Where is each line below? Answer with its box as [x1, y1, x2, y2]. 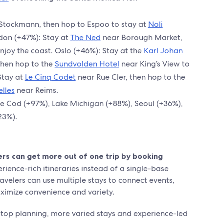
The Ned [70, 32, 101, 43]
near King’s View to [119, 59, 190, 69]
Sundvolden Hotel [54, 59, 119, 69]
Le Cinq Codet [24, 72, 76, 82]
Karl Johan [143, 45, 183, 56]
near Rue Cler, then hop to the [75, 72, 185, 82]
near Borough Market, [100, 32, 182, 43]
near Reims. [14, 85, 58, 95]
